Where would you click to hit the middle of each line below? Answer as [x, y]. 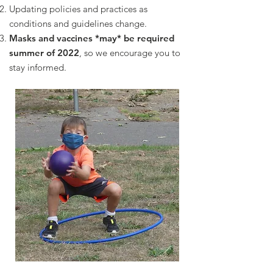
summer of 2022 [44, 53]
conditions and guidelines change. [78, 23]
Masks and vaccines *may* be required [92, 38]
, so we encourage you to [130, 53]
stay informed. [38, 67]
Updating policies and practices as [78, 9]
